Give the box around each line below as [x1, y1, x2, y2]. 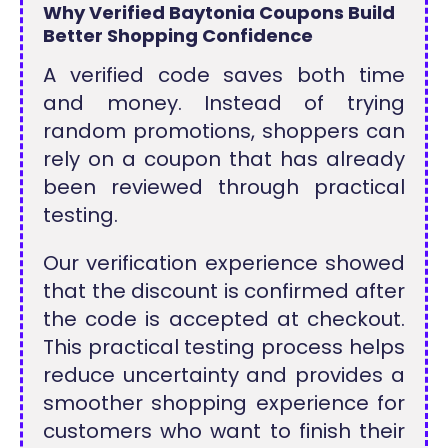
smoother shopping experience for [43, 388, 405, 417]
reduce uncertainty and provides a [43, 360, 405, 389]
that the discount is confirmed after [43, 276, 405, 305]
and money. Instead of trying [43, 88, 405, 117]
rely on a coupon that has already [43, 144, 405, 173]
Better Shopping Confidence [43, 22, 314, 48]
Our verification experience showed [43, 248, 405, 277]
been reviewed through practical [43, 172, 405, 201]
